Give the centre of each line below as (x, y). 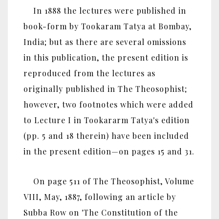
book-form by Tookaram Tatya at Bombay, (108, 26)
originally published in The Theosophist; (105, 89)
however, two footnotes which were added (109, 105)
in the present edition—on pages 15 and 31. (109, 152)
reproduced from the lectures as (89, 73)
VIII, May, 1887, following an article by (100, 197)
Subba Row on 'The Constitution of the (101, 212)
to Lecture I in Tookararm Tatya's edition (107, 120)
